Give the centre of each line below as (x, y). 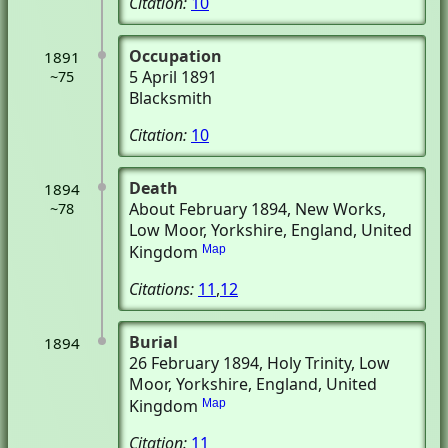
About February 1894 (208, 209)
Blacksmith (170, 98)
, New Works (334, 209)
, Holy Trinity (305, 363)
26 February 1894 (194, 363)
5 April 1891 (173, 77)
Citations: (163, 289)
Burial (153, 342)
